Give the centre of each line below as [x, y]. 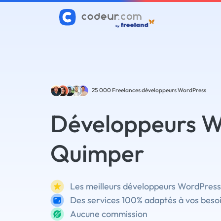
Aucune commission [109, 214]
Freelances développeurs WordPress [159, 90]
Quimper [97, 153]
